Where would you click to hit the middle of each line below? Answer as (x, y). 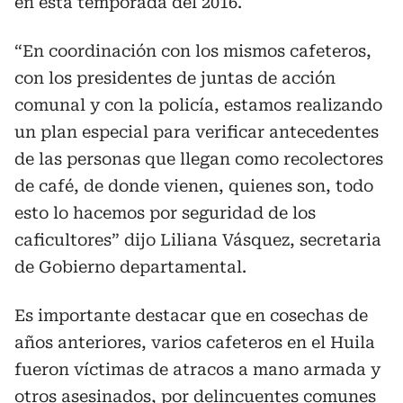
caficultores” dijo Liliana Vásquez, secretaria (198, 240)
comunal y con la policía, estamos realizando (198, 105)
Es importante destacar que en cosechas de (191, 315)
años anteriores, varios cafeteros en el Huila (195, 342)
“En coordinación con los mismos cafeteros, (193, 51)
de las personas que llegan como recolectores (199, 159)
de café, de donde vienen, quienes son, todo (194, 186)
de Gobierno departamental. (130, 267)
